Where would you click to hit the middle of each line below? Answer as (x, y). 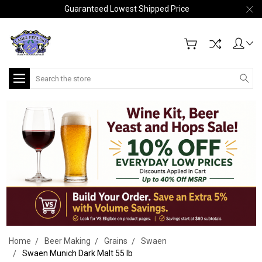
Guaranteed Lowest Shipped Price (127, 9)
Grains (116, 241)
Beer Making (68, 241)
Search (43, 74)
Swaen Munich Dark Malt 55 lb (77, 253)
